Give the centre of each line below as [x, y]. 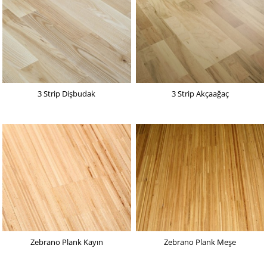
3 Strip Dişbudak [67, 93]
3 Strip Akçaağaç [200, 93]
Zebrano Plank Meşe [200, 242]
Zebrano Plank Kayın [66, 242]
